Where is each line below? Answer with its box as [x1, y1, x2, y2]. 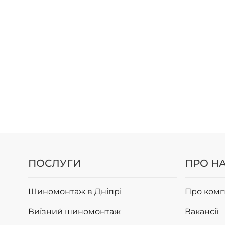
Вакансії [185, 207, 218, 216]
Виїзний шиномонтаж [28, 207, 121, 216]
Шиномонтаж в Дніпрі [28, 187, 122, 196]
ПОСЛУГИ [28, 157, 81, 169]
